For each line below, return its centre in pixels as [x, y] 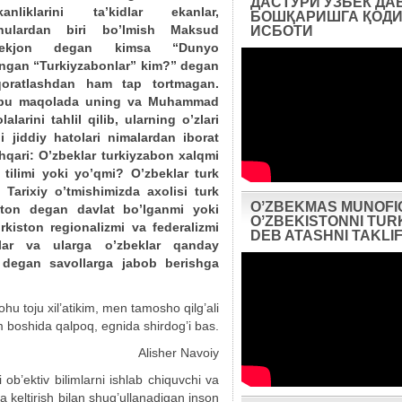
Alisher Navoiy [179, 353]
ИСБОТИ [282, 31]
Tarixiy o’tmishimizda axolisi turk [114, 191]
